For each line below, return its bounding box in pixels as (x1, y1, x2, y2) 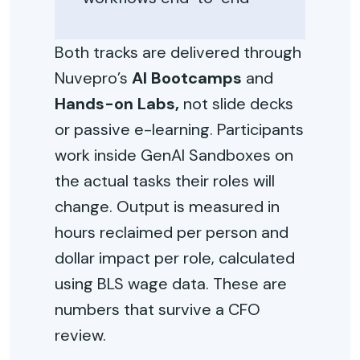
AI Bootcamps (132, 67, 242, 88)
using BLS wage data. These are (55, 273, 287, 294)
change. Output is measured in (55, 196, 280, 217)
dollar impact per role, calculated (55, 247, 295, 268)
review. (55, 325, 106, 346)
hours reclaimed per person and (55, 222, 288, 243)
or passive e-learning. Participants (55, 119, 304, 140)
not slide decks (179, 93, 293, 114)
